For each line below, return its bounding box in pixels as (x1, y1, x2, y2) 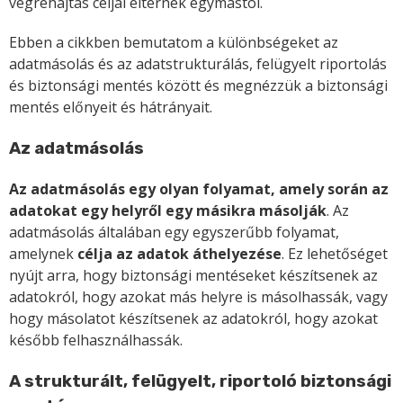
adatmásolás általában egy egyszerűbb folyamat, (9, 221, 339, 242)
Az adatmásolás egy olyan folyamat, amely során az (9, 178, 389, 199)
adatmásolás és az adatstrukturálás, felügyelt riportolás (9, 54, 387, 75)
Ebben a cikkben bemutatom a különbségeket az (9, 32, 338, 53)
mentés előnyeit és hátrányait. (9, 97, 212, 118)
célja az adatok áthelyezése (77, 243, 282, 264)
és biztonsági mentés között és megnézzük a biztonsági (9, 76, 388, 96)
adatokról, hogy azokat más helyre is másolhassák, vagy (9, 286, 388, 307)
